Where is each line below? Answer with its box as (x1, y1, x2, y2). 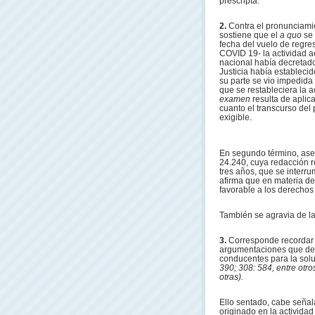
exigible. (219, 112, 252, 122)
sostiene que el (219, 30, 280, 40)
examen (219, 94, 252, 104)
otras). (219, 272, 243, 282)
